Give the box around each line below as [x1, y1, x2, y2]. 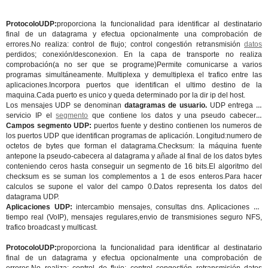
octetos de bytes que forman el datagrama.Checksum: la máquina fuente [6, 142, 262, 150]
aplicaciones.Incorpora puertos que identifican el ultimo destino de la [6, 81, 262, 89]
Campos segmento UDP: [6, 121, 94, 130]
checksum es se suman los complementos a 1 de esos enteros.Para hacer [6, 172, 262, 181]
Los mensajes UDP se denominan [6, 101, 124, 109]
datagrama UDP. [6, 193, 59, 201]
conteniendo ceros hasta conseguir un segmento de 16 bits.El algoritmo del [6, 162, 262, 170]
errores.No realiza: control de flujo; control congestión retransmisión [6, 40, 244, 48]
